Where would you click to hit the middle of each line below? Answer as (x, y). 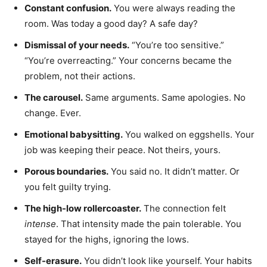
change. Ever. (53, 113)
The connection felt (184, 208)
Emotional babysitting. (74, 134)
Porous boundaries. (66, 171)
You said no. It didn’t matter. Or (174, 171)
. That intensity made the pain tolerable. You (149, 224)
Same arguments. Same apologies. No (164, 97)
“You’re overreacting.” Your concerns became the (128, 60)
